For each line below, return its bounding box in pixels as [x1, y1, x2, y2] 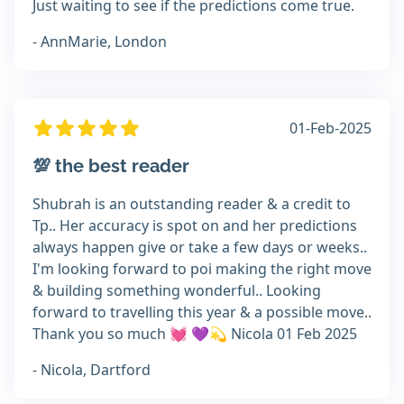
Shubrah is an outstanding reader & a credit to [32, 194, 351, 215]
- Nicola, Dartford [32, 360, 151, 381]
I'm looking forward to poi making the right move [32, 259, 372, 280]
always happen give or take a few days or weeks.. [32, 237, 367, 258]
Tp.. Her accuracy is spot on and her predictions [32, 216, 357, 236]
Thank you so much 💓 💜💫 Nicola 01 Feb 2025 [32, 324, 357, 344]
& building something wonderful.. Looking [32, 280, 321, 301]
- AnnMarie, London [32, 32, 167, 52]
